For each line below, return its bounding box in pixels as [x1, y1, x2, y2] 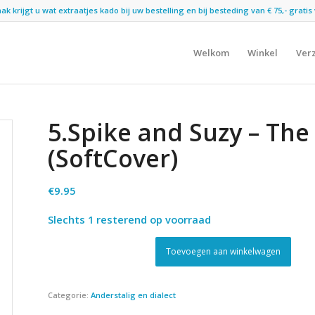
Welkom [193, 46, 229, 59]
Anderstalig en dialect [91, 290, 176, 300]
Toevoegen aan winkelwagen [166, 245, 281, 257]
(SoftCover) [48, 142, 179, 174]
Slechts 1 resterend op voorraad [48, 212, 212, 226]
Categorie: [48, 290, 91, 300]
